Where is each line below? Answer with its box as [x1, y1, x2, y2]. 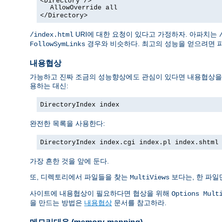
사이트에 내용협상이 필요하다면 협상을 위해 [30, 189, 171, 197]
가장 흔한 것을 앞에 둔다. [30, 157, 109, 165]
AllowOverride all [50, 3, 117, 11]
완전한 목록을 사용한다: [30, 119, 105, 127]
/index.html [30, 30, 73, 39]
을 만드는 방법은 [30, 198, 84, 207]
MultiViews [130, 173, 169, 181]
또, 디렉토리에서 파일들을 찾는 [30, 172, 130, 181]
